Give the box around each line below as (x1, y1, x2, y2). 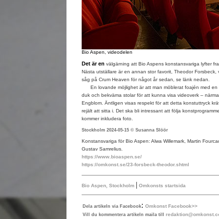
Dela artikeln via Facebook (82, 204, 141, 209)
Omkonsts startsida (137, 183, 186, 188)
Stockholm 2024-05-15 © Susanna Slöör (81, 128, 168, 132)
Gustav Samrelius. (81, 146, 123, 152)
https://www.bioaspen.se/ (81, 154, 142, 159)
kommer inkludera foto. (81, 116, 133, 121)
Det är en (81, 61, 105, 66)
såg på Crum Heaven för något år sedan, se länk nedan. (81, 77, 210, 82)
